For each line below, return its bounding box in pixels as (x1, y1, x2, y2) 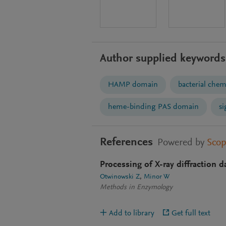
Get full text (172, 209, 210, 217)
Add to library (109, 209, 154, 217)
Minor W (144, 174, 169, 181)
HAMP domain (108, 81, 158, 89)
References (100, 137, 153, 148)
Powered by (155, 138, 207, 148)
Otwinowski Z (100, 174, 140, 181)
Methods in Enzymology (100, 184, 173, 191)
